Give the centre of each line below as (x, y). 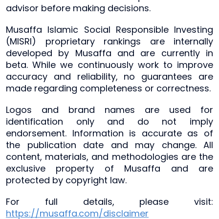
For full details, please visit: (109, 201)
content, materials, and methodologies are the (109, 156)
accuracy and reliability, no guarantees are (109, 76)
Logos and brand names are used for (109, 109)
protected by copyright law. (66, 180)
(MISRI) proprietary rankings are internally (109, 41)
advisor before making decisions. (78, 8)
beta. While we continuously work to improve (109, 65)
